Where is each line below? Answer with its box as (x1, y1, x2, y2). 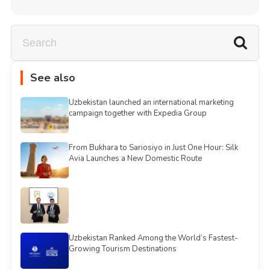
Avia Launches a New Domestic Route (68, 153, 202, 165)
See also (30, 71, 75, 86)
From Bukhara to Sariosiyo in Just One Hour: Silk (68, 142, 238, 154)
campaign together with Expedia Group (68, 108, 207, 119)
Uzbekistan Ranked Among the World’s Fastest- (68, 233, 238, 244)
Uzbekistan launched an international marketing (68, 97, 234, 108)
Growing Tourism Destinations (68, 243, 177, 255)
